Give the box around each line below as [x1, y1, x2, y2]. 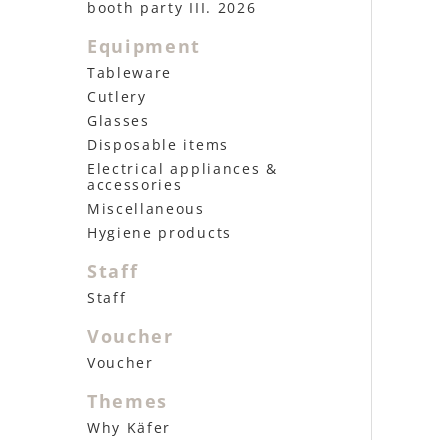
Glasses [87, 111, 150, 130]
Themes [87, 389, 169, 413]
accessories [87, 175, 183, 194]
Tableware [87, 63, 173, 82]
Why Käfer [87, 418, 172, 437]
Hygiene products [87, 223, 232, 242]
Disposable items [87, 135, 229, 154]
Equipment [87, 34, 202, 58]
